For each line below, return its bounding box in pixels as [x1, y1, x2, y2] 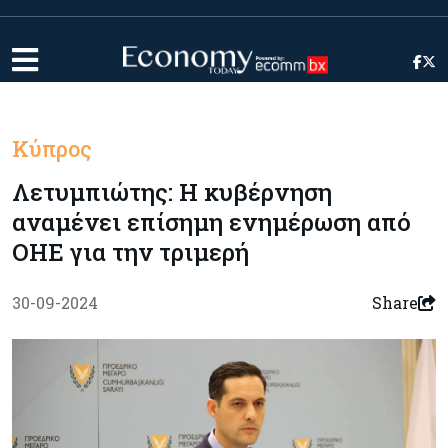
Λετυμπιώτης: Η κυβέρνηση [12, 176, 332, 208]
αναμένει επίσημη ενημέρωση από [12, 206, 411, 238]
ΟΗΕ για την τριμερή [12, 236, 249, 268]
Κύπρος [12, 134, 92, 163]
